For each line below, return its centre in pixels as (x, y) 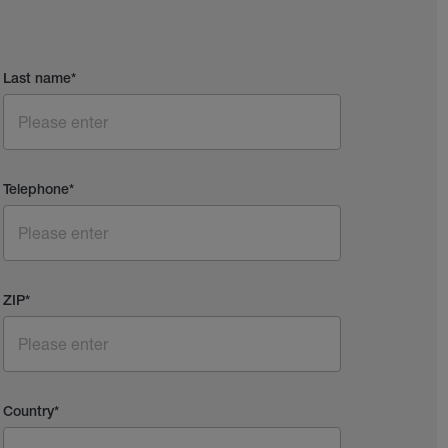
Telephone (35, 190)
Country (28, 412)
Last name (36, 79)
